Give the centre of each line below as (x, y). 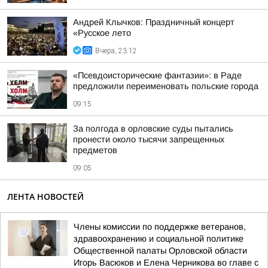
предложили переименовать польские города (166, 86)
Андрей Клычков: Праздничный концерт (154, 22)
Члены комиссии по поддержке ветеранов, (160, 227)
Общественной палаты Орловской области (160, 251)
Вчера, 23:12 (116, 51)
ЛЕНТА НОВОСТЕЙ (45, 197)
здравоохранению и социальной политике (159, 239)
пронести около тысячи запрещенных (149, 139)
